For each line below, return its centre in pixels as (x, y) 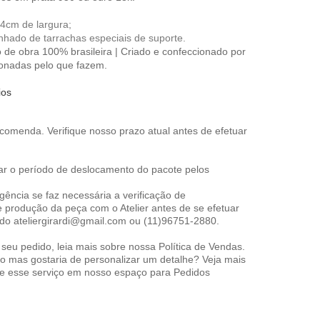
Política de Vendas (200, 246)
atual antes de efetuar (196, 131)
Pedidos (191, 272)
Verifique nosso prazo (96, 131)
